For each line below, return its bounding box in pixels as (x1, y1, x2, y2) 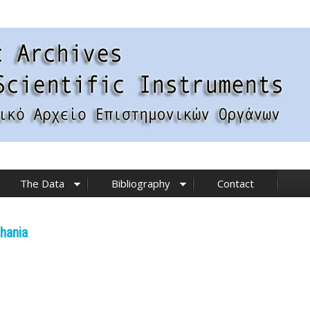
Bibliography (111, 176, 170, 190)
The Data (20, 176, 64, 190)
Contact (217, 176, 254, 190)
